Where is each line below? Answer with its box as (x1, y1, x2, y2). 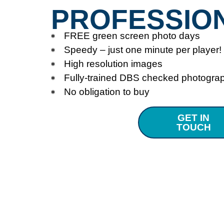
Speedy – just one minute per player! (64, 44, 221, 55)
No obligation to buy (64, 86, 149, 97)
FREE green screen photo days (64, 30, 200, 41)
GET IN (177, 112, 209, 123)
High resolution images (64, 58, 162, 69)
